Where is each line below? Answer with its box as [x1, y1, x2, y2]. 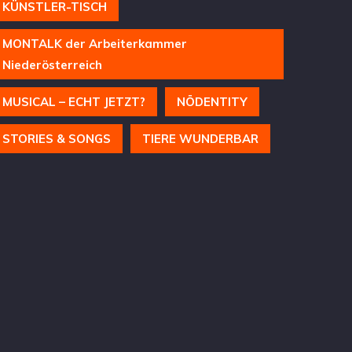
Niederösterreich [2, 57, 102, 73]
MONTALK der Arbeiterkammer [2, 36, 187, 52]
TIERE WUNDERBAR [141, 131, 258, 147]
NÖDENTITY [176, 94, 247, 110]
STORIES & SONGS [2, 131, 111, 147]
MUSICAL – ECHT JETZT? [2, 94, 145, 110]
